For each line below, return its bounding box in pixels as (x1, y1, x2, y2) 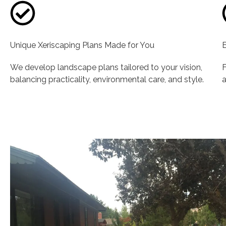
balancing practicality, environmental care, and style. (10, 74, 204, 84)
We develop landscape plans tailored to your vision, (10, 62, 202, 72)
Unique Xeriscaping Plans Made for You (10, 40, 154, 50)
